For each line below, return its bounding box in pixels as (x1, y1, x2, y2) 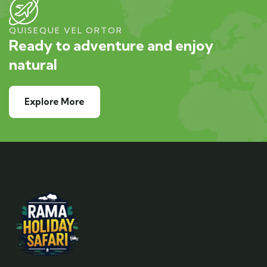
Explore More (24, 95, 85, 107)
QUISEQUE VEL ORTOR (9, 24, 123, 36)
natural (9, 55, 57, 73)
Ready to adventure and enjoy (9, 36, 213, 54)
